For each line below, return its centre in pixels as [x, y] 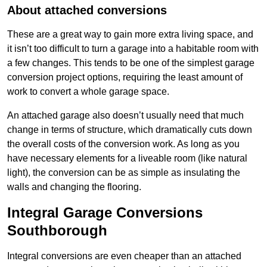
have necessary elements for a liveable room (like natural [127, 159]
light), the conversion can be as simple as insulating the [124, 173]
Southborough [57, 231]
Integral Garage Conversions [105, 213]
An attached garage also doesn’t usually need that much [125, 116]
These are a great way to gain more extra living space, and [130, 35]
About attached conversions [87, 10]
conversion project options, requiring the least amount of [125, 77]
